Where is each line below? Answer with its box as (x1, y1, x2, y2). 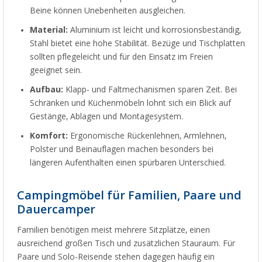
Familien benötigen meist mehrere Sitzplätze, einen (17, 225, 210, 235)
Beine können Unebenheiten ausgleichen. (30, 6, 185, 16)
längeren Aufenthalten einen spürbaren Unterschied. (30, 158, 226, 168)
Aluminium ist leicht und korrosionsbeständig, (68, 25, 241, 35)
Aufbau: (30, 85, 63, 95)
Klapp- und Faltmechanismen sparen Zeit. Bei (63, 85, 237, 95)
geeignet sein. (30, 65, 82, 75)
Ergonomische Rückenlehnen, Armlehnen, (68, 131, 226, 141)
